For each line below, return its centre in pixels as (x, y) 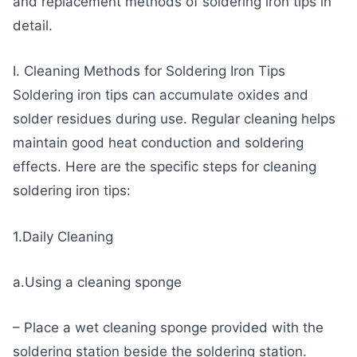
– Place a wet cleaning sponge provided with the (168, 327)
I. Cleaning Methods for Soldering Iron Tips (149, 71)
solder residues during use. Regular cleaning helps (174, 119)
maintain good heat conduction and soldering (158, 143)
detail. (33, 26)
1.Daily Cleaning (63, 236)
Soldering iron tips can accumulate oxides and (161, 95)
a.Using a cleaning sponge (97, 282)
